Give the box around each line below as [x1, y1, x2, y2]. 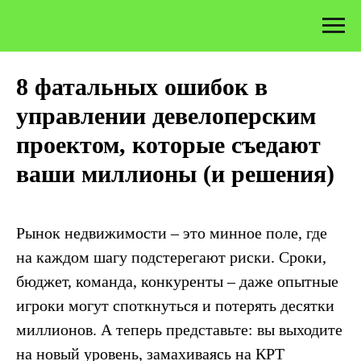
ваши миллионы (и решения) [16, 160, 334, 187]
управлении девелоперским [16, 102, 316, 129]
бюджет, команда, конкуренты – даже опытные [16, 272, 338, 290]
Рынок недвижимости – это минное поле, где [16, 224, 327, 242]
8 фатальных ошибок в [16, 73, 268, 100]
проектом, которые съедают [16, 131, 321, 158]
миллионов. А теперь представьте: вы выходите [16, 321, 342, 338]
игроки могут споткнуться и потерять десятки [16, 297, 334, 314]
